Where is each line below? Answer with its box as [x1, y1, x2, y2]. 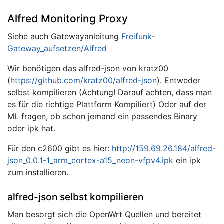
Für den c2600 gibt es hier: [7, 143, 112, 154]
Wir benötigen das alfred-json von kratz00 [7, 63, 168, 74]
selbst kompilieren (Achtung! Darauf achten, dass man [7, 87, 212, 98]
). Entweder [157, 75, 200, 86]
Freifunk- [121, 31, 155, 42]
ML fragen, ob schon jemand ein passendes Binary [7, 111, 197, 122]
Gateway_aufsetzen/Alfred [7, 43, 107, 54]
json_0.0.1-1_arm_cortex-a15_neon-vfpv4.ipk [7, 155, 173, 166]
